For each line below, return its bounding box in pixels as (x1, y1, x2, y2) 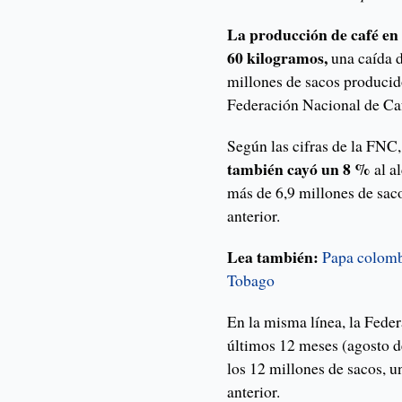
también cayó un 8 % (227, 157, 375, 181)
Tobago (227, 269, 275, 292)
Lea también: (227, 245, 319, 269)
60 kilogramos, (227, 46, 328, 70)
